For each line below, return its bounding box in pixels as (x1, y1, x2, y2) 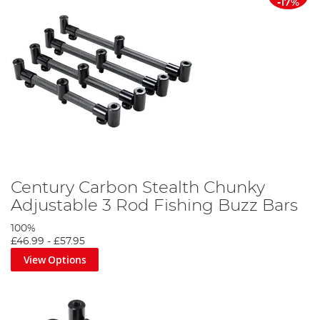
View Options (23, 252, 86, 266)
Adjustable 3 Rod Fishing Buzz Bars (11, 196, 298, 214)
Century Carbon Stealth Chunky (11, 179, 265, 196)
